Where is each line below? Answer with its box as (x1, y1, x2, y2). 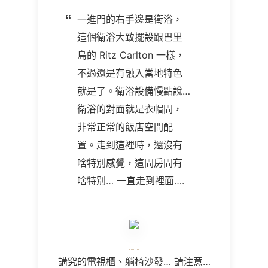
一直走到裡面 (117, 175, 174, 187)
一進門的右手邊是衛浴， (77, 13, 182, 25)
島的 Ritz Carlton (77, 49, 156, 61)
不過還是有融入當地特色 (77, 67, 182, 79)
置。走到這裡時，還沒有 (77, 139, 182, 151)
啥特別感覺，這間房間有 (77, 157, 182, 169)
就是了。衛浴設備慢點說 (77, 85, 182, 97)
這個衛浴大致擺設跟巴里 (77, 31, 182, 43)
